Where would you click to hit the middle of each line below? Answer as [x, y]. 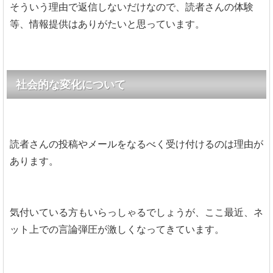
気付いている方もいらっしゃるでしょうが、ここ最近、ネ [136, 212]
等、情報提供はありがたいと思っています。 [107, 24]
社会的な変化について [71, 84]
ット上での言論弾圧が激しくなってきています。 [117, 229]
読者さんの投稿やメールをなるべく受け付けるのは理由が [136, 144]
